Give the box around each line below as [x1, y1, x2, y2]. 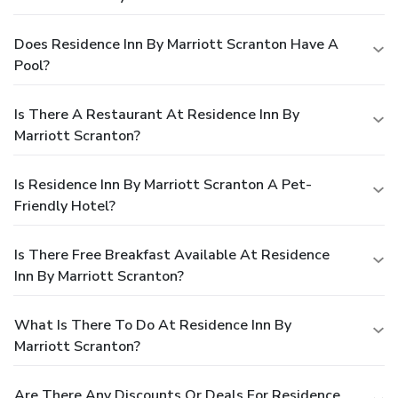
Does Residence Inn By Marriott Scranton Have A [14, 34, 338, 54]
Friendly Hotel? [14, 195, 115, 216]
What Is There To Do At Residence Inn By [14, 314, 291, 335]
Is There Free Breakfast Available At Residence [14, 244, 330, 265]
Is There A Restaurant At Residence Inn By [14, 104, 299, 124]
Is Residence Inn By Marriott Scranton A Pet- [14, 174, 312, 195]
